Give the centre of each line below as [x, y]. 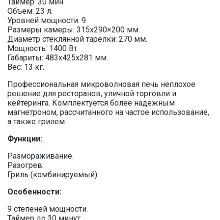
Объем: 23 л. [30, 11]
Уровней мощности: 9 [47, 20]
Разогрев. [26, 165]
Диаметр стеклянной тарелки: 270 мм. [77, 39]
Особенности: [34, 192]
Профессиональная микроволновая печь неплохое [101, 84]
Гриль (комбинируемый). [53, 175]
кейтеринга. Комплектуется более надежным [91, 103]
